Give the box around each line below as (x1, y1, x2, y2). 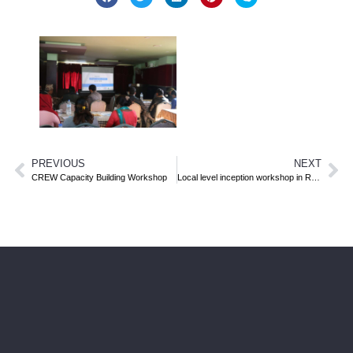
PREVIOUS (32, 158, 85, 170)
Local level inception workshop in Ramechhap (310, 173, 320, 183)
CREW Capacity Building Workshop (32, 173, 167, 183)
